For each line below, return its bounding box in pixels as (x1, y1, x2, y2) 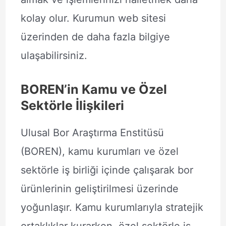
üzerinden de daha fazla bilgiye (20, 31, 170, 43)
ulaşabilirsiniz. (20, 49, 87, 62)
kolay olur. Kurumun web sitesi (20, 12, 166, 24)
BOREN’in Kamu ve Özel (20, 82, 167, 97)
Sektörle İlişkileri (20, 98, 124, 113)
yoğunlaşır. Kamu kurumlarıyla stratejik (20, 201, 203, 213)
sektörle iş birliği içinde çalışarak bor (20, 164, 193, 176)
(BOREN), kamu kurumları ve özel (20, 145, 179, 157)
